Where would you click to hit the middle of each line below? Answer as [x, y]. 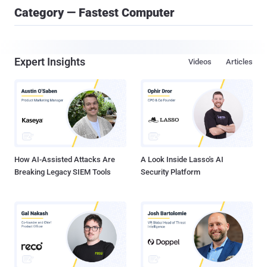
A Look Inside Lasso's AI [182, 160]
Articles [239, 62]
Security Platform [170, 172]
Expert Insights [50, 62]
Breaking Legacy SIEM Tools [63, 172]
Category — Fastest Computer [94, 13]
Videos [200, 62]
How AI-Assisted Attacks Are [65, 160]
